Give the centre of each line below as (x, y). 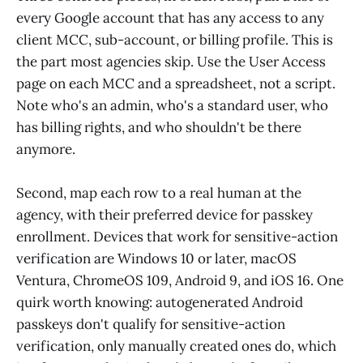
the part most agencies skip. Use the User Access (171, 62)
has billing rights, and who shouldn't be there (159, 128)
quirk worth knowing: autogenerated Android (160, 303)
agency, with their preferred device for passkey (164, 215)
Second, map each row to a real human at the (159, 193)
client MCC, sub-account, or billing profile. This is (175, 40)
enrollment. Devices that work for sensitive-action (177, 237)
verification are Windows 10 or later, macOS (156, 259)
